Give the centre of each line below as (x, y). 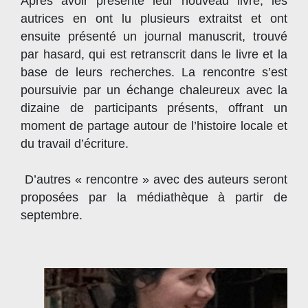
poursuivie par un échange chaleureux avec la (154, 90)
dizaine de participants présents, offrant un (154, 108)
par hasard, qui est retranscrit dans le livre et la (154, 55)
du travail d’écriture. (75, 144)
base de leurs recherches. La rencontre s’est (154, 73)
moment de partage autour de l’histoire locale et (154, 126)
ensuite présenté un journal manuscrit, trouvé (154, 37)
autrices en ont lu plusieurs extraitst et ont (154, 19)
